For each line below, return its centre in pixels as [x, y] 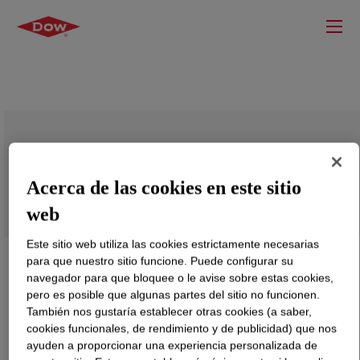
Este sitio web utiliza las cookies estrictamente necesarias [173, 244]
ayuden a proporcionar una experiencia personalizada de [172, 345]
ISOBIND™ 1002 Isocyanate [129, 168]
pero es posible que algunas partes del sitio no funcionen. [174, 295]
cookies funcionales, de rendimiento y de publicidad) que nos [182, 328]
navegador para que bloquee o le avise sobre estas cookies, [180, 278]
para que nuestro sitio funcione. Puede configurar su [160, 261]
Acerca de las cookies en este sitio [164, 188]
